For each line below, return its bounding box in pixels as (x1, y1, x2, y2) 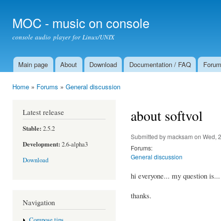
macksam (167, 132, 193, 141)
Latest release (23, 107, 64, 117)
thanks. (131, 190, 151, 200)
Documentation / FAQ (129, 60, 191, 69)
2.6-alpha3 (60, 140, 88, 149)
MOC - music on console (12, 14, 149, 32)
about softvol (131, 106, 203, 125)
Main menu (5, 65, 44, 76)
